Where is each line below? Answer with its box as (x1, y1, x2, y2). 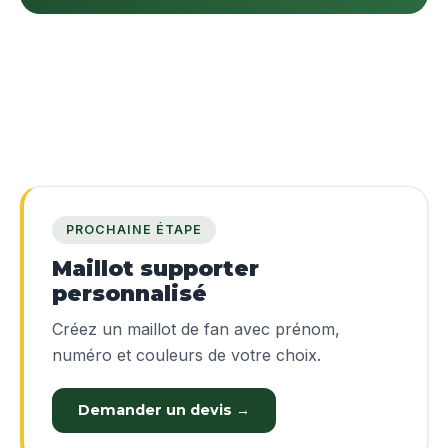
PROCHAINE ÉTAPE (66, 222, 202, 238)
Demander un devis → (78, 401, 250, 420)
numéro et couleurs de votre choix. (52, 345, 321, 366)
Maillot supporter (52, 255, 259, 282)
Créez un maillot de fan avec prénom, (52, 319, 340, 340)
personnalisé (52, 280, 207, 307)
